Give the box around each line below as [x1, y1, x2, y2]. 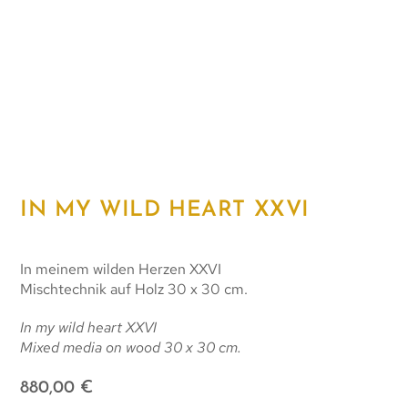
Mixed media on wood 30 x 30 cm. [20, 337, 242, 357]
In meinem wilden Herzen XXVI [20, 259, 222, 279]
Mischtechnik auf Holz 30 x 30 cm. [20, 279, 249, 299]
